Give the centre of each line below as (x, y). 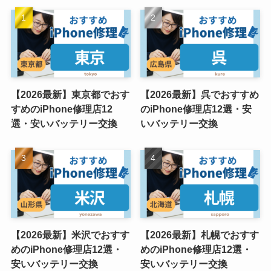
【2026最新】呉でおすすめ (200, 94)
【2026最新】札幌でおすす (200, 234)
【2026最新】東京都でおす (70, 94)
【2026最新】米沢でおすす (70, 234)
